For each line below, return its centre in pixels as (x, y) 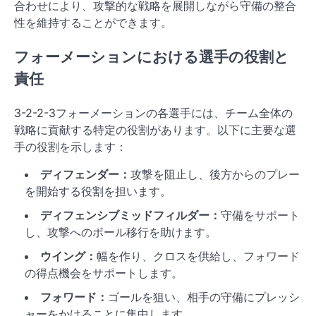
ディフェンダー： (85, 175)
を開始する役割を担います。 (98, 192)
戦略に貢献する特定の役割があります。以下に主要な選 (155, 130)
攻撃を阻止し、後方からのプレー (215, 175)
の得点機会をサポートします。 (104, 273)
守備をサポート (260, 215)
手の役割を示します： (71, 147)
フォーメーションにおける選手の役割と (152, 57)
